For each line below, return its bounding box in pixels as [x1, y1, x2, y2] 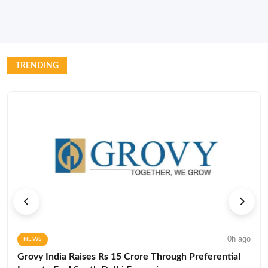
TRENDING [16, 62, 59, 71]
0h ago [227, 234, 251, 244]
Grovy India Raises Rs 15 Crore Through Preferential [17, 252, 240, 262]
